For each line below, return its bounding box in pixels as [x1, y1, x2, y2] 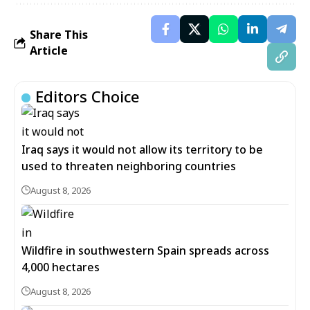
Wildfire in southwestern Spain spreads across [21, 243, 269, 258]
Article [30, 43, 68, 58]
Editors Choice [35, 86, 140, 107]
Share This [30, 27, 88, 42]
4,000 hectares [21, 259, 100, 275]
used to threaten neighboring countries [21, 158, 236, 174]
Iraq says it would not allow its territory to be [21, 142, 263, 157]
